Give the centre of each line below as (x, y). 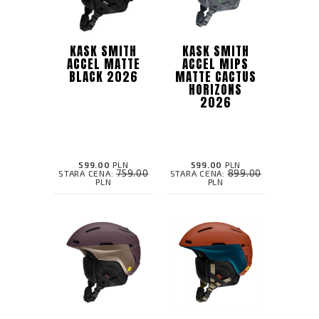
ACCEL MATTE (103, 64)
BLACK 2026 (103, 77)
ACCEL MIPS (216, 64)
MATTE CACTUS (215, 77)
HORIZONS (216, 89)
